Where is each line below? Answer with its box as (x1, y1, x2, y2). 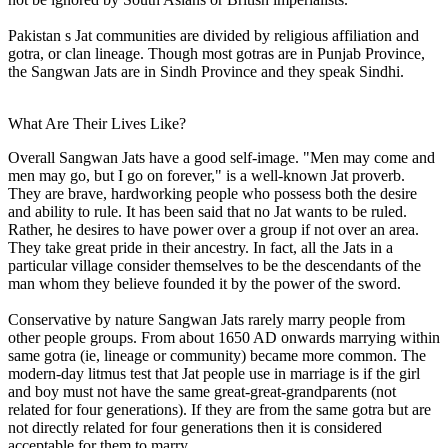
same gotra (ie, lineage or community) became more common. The (8, 346, 426, 364)
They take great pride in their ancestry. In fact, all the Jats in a (8, 238, 393, 256)
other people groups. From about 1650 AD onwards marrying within (8, 328, 440, 346)
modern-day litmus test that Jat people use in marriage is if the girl (8, 364, 420, 382)
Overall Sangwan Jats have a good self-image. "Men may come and (8, 148, 435, 166)
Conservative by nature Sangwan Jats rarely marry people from (8, 310, 405, 328)
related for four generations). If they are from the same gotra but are (8, 400, 431, 418)
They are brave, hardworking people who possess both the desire (8, 184, 417, 202)
